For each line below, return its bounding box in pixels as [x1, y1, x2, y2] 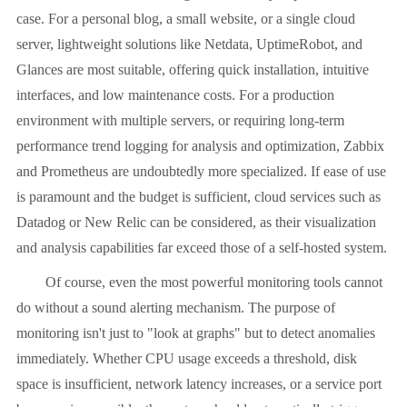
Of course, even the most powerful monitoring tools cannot [16, 274, 382, 291]
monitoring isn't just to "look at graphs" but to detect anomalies [16, 325, 375, 342]
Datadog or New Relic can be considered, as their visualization [16, 214, 376, 231]
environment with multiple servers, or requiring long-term [16, 113, 344, 129]
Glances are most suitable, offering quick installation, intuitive [16, 62, 369, 78]
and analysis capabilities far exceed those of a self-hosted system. [16, 240, 387, 256]
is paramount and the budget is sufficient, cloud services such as [16, 189, 381, 205]
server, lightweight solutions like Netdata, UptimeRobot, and [16, 36, 362, 53]
